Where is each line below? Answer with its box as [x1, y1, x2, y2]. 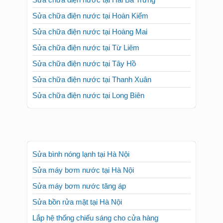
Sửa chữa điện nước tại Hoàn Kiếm [32, 20, 148, 29]
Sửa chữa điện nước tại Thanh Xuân [32, 84, 151, 93]
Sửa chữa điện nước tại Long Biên [32, 100, 144, 109]
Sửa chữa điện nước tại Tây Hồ [32, 68, 136, 77]
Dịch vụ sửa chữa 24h [47, 133, 124, 141]
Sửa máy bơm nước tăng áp [32, 191, 126, 200]
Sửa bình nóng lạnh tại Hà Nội [32, 159, 129, 168]
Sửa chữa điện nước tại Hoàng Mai [32, 36, 147, 45]
